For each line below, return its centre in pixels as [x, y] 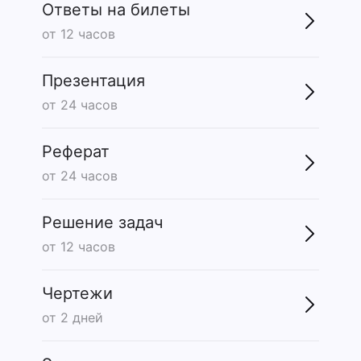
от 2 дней [73, 318]
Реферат [76, 152]
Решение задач [102, 223]
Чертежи [77, 294]
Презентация [93, 81]
